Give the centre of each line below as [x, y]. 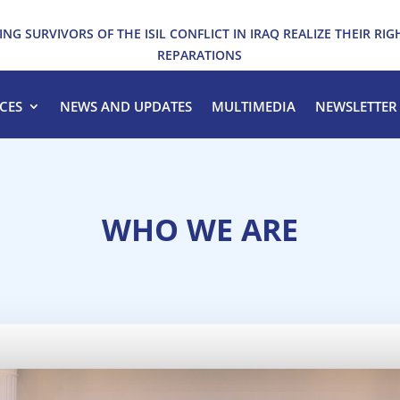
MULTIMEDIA [253, 106]
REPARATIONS [200, 55]
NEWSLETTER [356, 106]
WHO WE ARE [200, 229]
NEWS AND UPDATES [125, 106]
